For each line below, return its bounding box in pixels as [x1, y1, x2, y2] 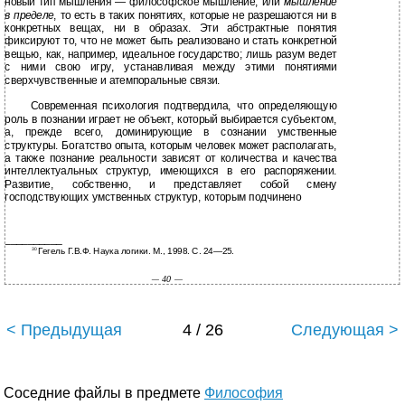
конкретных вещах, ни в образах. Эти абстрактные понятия [5, 22, 337, 35]
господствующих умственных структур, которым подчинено [5, 191, 301, 204]
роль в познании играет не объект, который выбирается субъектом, [5, 113, 337, 126]
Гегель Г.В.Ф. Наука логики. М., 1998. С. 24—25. [38, 246, 235, 256]
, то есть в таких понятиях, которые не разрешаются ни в [53, 9, 337, 22]
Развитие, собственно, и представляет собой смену [5, 178, 337, 191]
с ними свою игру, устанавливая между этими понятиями [5, 61, 337, 74]
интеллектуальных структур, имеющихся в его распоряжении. [5, 165, 337, 178]
